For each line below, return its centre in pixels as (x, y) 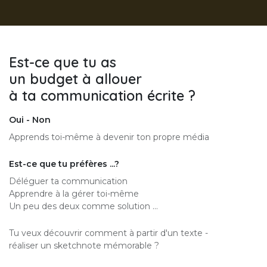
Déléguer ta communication (68, 181)
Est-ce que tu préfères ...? (64, 164)
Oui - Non (31, 119)
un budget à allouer (77, 79)
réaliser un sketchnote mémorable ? (84, 245)
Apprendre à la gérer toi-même (74, 193)
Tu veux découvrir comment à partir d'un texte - (108, 233)
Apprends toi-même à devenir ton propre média (110, 137)
